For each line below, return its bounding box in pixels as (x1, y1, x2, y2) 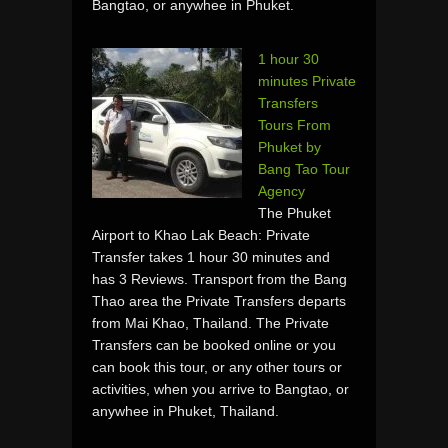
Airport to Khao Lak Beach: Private (92, 226, 310, 243)
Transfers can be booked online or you (92, 336, 336, 353)
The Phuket (258, 204, 331, 221)
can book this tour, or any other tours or (92, 358, 342, 375)
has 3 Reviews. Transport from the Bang (92, 270, 347, 287)
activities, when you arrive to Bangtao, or (92, 380, 349, 397)
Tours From (258, 116, 331, 133)
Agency (258, 182, 305, 199)
